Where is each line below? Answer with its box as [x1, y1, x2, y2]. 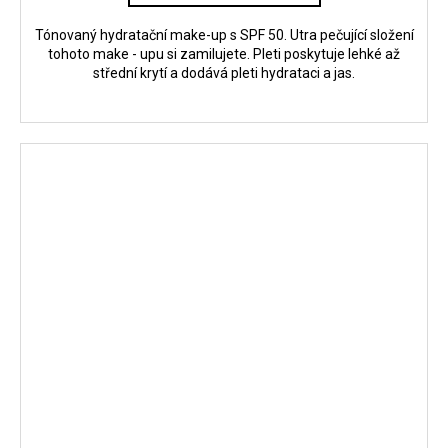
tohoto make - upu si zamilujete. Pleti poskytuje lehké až [48, 46, 400, 63]
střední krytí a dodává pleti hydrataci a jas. [93, 65, 355, 82]
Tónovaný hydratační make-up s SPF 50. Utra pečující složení [34, 27, 414, 44]
